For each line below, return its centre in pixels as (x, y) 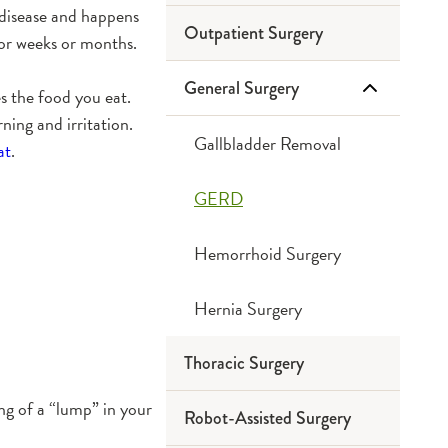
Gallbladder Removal (267, 143)
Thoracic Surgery (244, 363)
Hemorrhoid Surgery (267, 253)
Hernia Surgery (248, 308)
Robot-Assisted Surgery (267, 418)
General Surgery (241, 88)
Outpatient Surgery (253, 33)
